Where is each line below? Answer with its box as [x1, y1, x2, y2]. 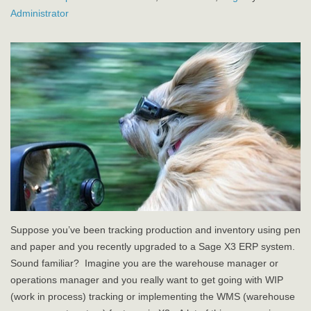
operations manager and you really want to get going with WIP [10, 274, 283, 286]
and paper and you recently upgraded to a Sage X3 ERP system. [10, 241, 298, 253]
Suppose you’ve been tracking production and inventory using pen [10, 224, 301, 236]
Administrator [10, 8, 69, 19]
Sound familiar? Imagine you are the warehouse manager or [10, 258, 278, 269]
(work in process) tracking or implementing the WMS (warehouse [10, 291, 295, 303]
